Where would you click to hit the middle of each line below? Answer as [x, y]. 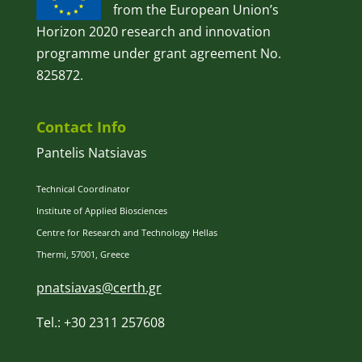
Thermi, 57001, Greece [82, 255]
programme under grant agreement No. [158, 53]
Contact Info [81, 127]
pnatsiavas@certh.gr [99, 288]
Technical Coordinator [83, 189]
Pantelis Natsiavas [91, 153]
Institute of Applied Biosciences [101, 211]
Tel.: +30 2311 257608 [100, 323]
